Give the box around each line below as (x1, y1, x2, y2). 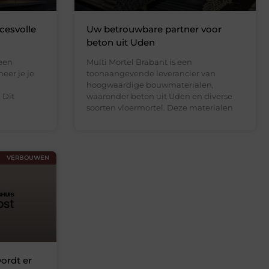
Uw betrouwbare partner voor (86, 23, 222, 35)
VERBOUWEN (6, 153, 49, 162)
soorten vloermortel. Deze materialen (86, 102, 233, 112)
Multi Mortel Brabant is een (86, 56, 192, 67)
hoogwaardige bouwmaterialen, (86, 79, 214, 89)
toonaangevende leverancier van (86, 68, 216, 78)
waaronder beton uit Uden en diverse (86, 91, 232, 101)
